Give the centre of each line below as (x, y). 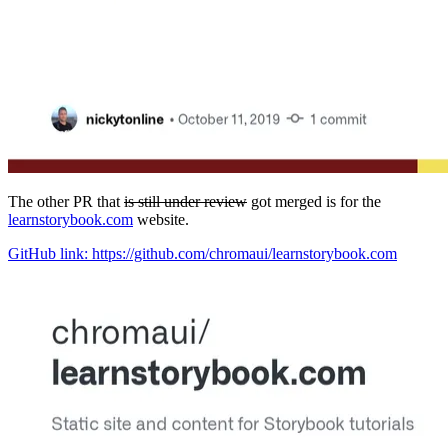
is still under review (185, 202)
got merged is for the (314, 202)
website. (161, 220)
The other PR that (66, 202)
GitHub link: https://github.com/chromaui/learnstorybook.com (202, 254)
